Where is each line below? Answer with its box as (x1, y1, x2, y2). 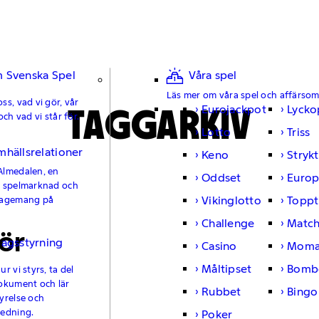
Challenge (202, 216, 255, 230)
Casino (202, 239, 237, 253)
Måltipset (202, 261, 252, 276)
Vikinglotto (202, 193, 262, 207)
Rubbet (202, 284, 241, 298)
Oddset (202, 170, 241, 184)
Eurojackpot (202, 102, 267, 116)
